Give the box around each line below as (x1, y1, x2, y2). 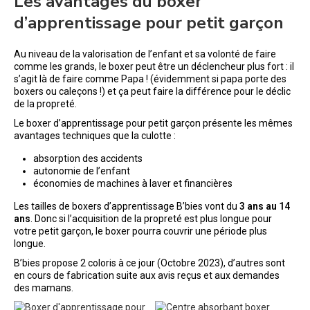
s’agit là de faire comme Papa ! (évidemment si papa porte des (14, 73, 286, 84)
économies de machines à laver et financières (33, 178, 232, 189)
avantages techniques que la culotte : (14, 130, 176, 141)
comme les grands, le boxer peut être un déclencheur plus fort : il (14, 61, 294, 72)
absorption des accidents (33, 153, 143, 164)
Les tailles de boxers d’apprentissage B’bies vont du (14, 201, 237, 212)
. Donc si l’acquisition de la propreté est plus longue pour (30, 213, 272, 224)
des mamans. (14, 282, 75, 293)
